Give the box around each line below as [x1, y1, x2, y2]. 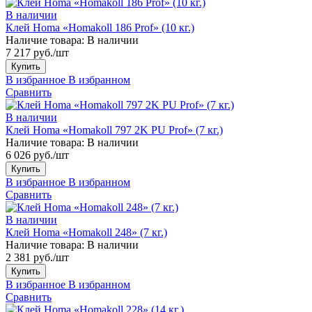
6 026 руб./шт [6, 148, 69, 161]
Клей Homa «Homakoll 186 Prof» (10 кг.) [6, 21, 194, 33]
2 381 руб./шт [6, 251, 69, 263]
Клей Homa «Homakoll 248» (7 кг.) [6, 226, 167, 238]
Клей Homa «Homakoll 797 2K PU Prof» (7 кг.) [6, 123, 223, 136]
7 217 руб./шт [6, 46, 69, 58]
